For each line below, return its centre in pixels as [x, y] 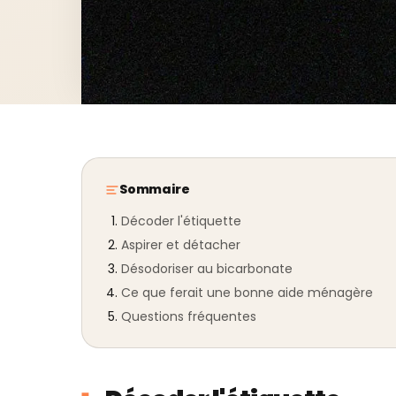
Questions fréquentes [189, 316]
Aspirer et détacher [181, 245]
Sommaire [155, 189]
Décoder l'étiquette [181, 221]
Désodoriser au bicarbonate [207, 269]
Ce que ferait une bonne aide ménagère [247, 293]
